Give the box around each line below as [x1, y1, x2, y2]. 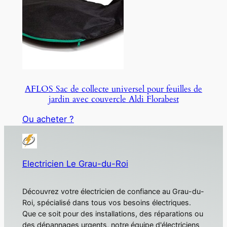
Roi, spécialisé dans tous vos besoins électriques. [22, 198, 191, 207]
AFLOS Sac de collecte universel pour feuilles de [25, 83, 202, 95]
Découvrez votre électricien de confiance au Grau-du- [22, 187, 204, 196]
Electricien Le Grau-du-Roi [22, 159, 128, 169]
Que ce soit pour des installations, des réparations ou [22, 209, 203, 218]
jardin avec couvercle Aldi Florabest [48, 93, 179, 105]
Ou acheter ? [22, 114, 74, 125]
